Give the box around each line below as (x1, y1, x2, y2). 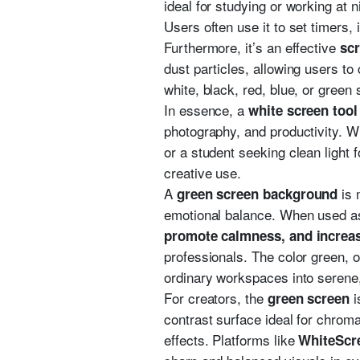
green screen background (176, 184, 338, 203)
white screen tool (248, 100, 358, 120)
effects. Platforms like (164, 329, 299, 350)
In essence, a (164, 100, 249, 120)
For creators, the (164, 288, 268, 308)
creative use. (164, 162, 242, 182)
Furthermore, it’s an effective (164, 37, 340, 57)
